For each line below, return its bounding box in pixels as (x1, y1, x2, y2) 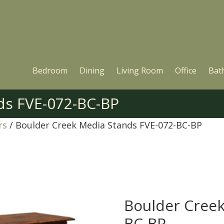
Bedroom (32, 65, 67, 76)
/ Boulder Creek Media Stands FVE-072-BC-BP (7, 119, 202, 131)
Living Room (116, 65, 163, 76)
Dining (79, 65, 104, 76)
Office (175, 65, 196, 76)
